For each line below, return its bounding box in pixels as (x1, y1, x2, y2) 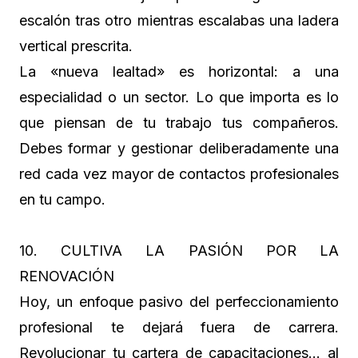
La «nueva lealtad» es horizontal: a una (19, 62, 339, 80)
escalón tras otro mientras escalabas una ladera (19, 11, 339, 29)
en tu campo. (19, 190, 105, 208)
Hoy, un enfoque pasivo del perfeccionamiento (19, 292, 339, 310)
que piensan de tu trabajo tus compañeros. (19, 113, 339, 131)
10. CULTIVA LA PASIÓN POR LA (19, 241, 339, 259)
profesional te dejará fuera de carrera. (19, 318, 339, 336)
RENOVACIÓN (19, 267, 114, 284)
